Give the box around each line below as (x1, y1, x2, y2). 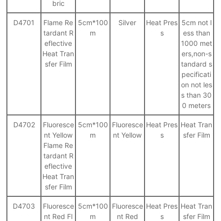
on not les (181, 80, 212, 89)
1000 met (181, 38, 212, 47)
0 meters (182, 101, 211, 110)
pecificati (182, 70, 212, 78)
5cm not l (181, 18, 212, 27)
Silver (118, 18, 137, 27)
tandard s (181, 59, 212, 68)
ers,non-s (181, 49, 212, 58)
